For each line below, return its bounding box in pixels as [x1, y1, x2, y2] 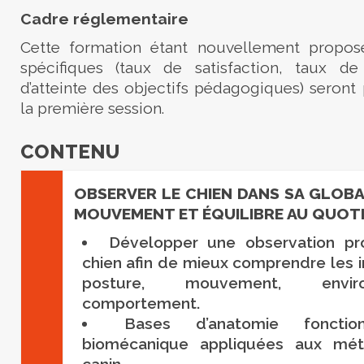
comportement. [81, 294, 200, 313]
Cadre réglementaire [19, 10, 188, 28]
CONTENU [19, 141, 119, 163]
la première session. [19, 99, 164, 118]
